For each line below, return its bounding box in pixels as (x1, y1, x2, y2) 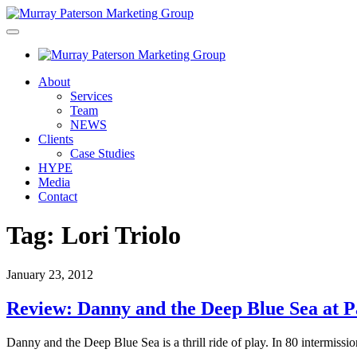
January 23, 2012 (6, 267, 93, 281)
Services (70, 89, 112, 103)
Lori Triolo (61, 221, 181, 250)
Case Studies (70, 147, 135, 160)
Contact (38, 190, 77, 203)
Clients (38, 132, 73, 146)
